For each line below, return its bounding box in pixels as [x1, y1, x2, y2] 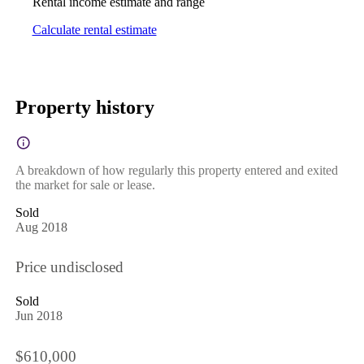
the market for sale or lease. [15, 177, 155, 192]
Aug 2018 [15, 219, 67, 234]
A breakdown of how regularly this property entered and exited [15, 162, 338, 177]
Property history [15, 96, 154, 118]
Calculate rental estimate [32, 23, 157, 37]
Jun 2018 [15, 309, 63, 323]
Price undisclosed [15, 258, 123, 276]
